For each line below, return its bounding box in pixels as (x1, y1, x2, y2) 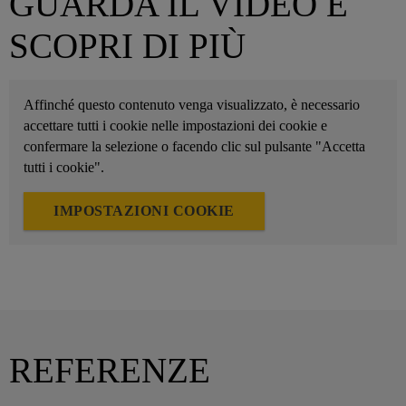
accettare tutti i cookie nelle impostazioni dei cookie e (24, 118, 327, 134)
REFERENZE (9, 351, 210, 391)
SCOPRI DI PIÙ (9, 25, 246, 65)
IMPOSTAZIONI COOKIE (53, 203, 235, 219)
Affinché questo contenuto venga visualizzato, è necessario (24, 97, 360, 113)
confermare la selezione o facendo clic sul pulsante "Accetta (24, 139, 365, 155)
